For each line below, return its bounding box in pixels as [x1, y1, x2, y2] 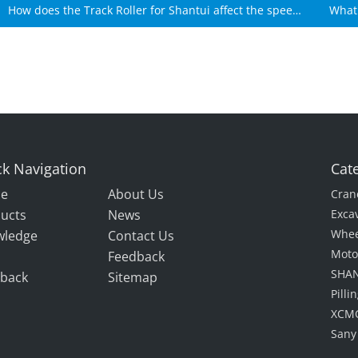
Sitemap [108, 268, 158, 286]
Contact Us [108, 226, 175, 245]
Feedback [108, 247, 165, 265]
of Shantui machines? [7, 19, 123, 35]
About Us [108, 185, 165, 203]
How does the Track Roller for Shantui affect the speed [7, 2, 300, 18]
